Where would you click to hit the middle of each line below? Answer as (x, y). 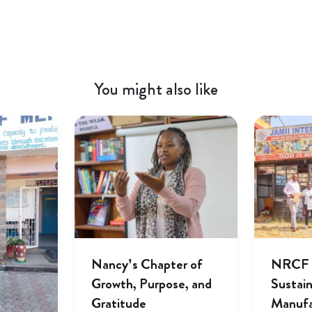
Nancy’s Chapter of (147, 264)
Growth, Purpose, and (151, 283)
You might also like (156, 89)
